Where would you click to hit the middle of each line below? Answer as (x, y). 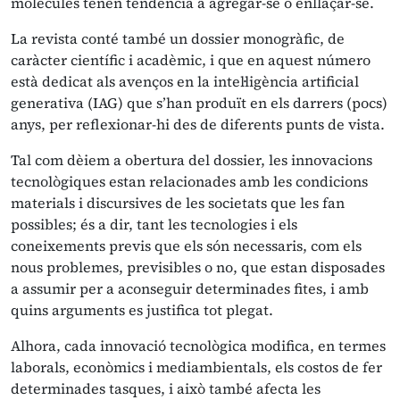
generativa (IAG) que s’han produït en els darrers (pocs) (199, 103)
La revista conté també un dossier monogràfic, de (178, 38)
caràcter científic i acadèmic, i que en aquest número (191, 60)
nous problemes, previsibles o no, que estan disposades (198, 267)
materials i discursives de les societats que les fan (178, 203)
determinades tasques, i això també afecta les (166, 388)
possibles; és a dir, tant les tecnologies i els (154, 224)
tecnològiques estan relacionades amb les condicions (189, 181)
